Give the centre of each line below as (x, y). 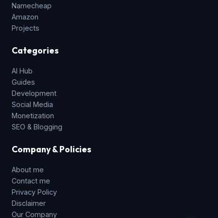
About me (28, 169)
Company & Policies (52, 149)
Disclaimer (29, 203)
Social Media (32, 104)
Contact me (31, 181)
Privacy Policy (34, 192)
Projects (26, 28)
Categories (35, 50)
